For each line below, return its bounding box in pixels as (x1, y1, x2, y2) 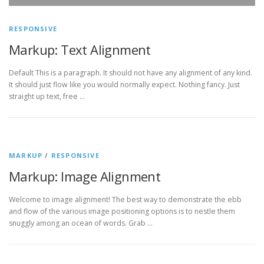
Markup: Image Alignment (9, 167, 161, 186)
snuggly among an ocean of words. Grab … (9, 218, 153, 229)
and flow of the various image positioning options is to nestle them (9, 206, 235, 217)
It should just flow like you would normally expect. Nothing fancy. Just (9, 80, 240, 90)
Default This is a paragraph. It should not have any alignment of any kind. (9, 68, 252, 78)
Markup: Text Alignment (9, 41, 151, 59)
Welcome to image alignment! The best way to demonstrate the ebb (9, 194, 242, 205)
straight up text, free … (9, 91, 85, 102)
